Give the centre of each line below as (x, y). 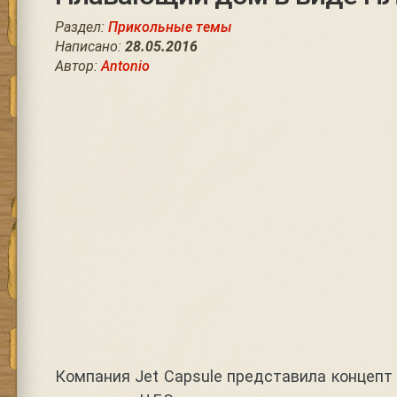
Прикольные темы (170, 27)
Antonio (125, 66)
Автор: (78, 66)
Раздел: (81, 27)
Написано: (90, 47)
